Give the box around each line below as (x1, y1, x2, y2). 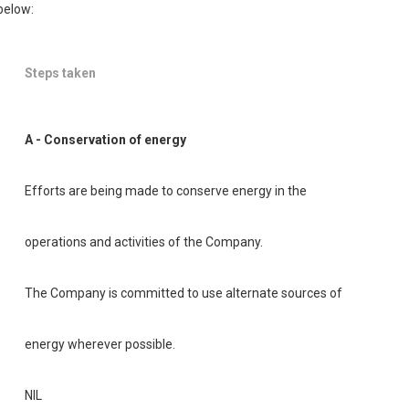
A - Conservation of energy (25, 131, 186, 147)
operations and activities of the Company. (25, 234, 263, 249)
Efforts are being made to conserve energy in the (25, 183, 307, 198)
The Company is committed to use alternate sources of (25, 285, 342, 300)
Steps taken (25, 65, 96, 80)
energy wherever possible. (25, 336, 175, 351)
